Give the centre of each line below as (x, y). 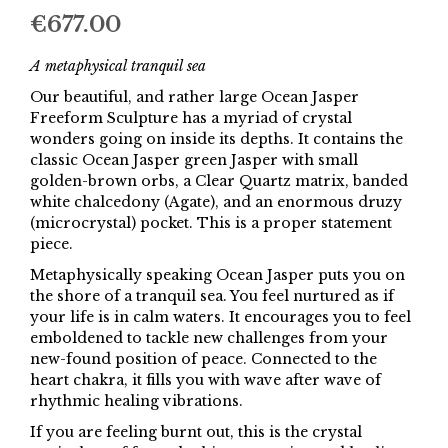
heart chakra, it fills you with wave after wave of (205, 380)
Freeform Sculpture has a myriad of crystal (191, 118)
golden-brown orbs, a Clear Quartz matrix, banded (219, 181)
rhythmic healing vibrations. (136, 401)
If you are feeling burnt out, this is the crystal (196, 432)
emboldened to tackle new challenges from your (209, 338)
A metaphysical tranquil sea (118, 66)
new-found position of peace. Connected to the (203, 359)
